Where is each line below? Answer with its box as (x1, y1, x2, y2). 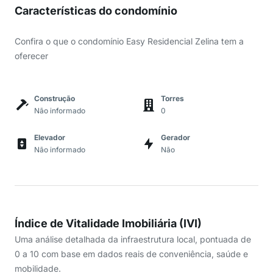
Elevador (34, 133, 65, 142)
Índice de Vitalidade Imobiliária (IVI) (15, 217, 202, 230)
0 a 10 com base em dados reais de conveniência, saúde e (15, 249, 248, 259)
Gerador (161, 133, 190, 142)
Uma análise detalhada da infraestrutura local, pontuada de (15, 234, 251, 244)
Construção (34, 94, 75, 103)
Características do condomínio (15, 4, 177, 17)
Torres (161, 94, 184, 103)
